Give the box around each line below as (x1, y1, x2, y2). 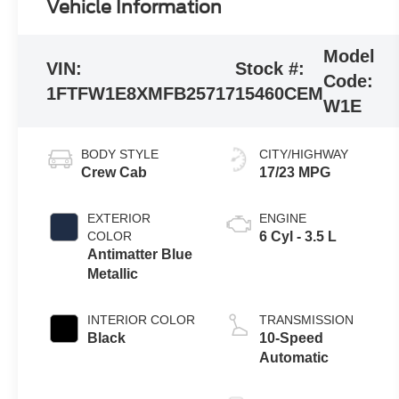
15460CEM (235, 84, 324, 104)
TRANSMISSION (258, 312, 354, 327)
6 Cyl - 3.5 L (258, 228, 337, 244)
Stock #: (235, 59, 305, 79)
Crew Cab (81, 164, 148, 180)
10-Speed (258, 330, 323, 346)
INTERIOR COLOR (87, 312, 196, 327)
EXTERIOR (87, 210, 151, 225)
